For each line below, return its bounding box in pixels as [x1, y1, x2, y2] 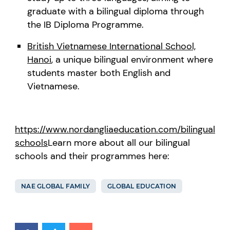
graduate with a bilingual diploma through [27, 5, 204, 17]
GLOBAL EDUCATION [107, 182, 177, 190]
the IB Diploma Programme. [27, 18, 144, 31]
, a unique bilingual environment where [51, 53, 214, 66]
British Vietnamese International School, [27, 40, 196, 52]
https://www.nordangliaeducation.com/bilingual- [15, 123, 220, 136]
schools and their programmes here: [15, 149, 172, 162]
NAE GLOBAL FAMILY [21, 182, 90, 190]
